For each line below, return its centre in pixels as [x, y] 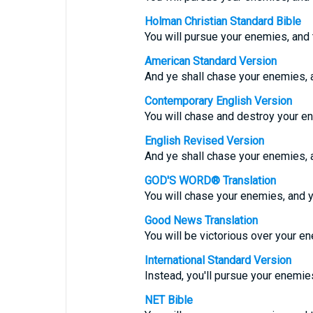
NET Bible [168, 300]
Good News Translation [201, 220]
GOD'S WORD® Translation [210, 181]
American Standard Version [210, 61]
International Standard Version [218, 260]
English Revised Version [204, 141]
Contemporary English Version [218, 101]
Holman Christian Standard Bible [223, 21]
